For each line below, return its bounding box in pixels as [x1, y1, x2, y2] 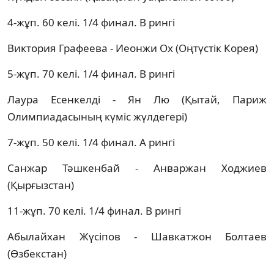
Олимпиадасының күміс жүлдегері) [7, 109, 187, 124]
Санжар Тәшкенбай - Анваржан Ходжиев [7, 160, 267, 175]
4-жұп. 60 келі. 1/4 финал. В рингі [7, 15, 175, 29]
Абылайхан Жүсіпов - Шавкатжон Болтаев [7, 229, 267, 243]
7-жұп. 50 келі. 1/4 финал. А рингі [7, 135, 175, 149]
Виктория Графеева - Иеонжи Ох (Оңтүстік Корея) [7, 40, 258, 55]
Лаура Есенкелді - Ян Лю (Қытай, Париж [7, 92, 267, 106]
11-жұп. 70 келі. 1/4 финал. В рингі [7, 203, 181, 218]
